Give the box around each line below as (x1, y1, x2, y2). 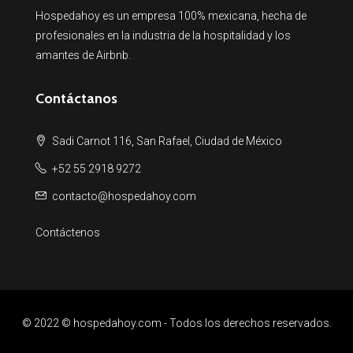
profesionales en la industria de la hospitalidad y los (35, 29, 291, 42)
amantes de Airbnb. (35, 49, 131, 61)
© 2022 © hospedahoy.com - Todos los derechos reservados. (21, 317, 332, 329)
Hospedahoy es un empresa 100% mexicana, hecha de (35, 9, 307, 22)
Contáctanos (35, 90, 117, 107)
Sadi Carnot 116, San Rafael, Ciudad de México (50, 135, 282, 147)
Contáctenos (35, 226, 100, 239)
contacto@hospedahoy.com (52, 190, 196, 203)
